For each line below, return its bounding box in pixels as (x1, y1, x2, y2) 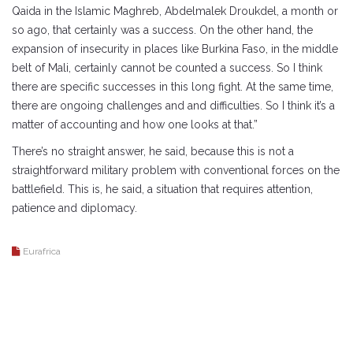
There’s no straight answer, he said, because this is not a (12, 144, 294, 158)
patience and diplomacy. (12, 201, 137, 214)
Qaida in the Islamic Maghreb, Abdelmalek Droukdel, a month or (12, 4, 338, 17)
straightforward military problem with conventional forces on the (12, 163, 340, 176)
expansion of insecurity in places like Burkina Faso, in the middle (12, 42, 338, 55)
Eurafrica (23, 245, 61, 257)
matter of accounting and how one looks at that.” (12, 117, 258, 131)
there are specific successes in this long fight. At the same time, (12, 80, 333, 93)
